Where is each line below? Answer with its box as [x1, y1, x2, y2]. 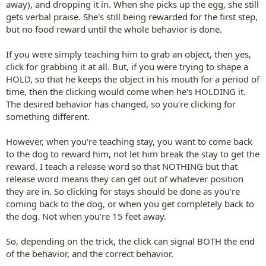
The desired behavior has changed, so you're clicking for [6, 98, 236, 110]
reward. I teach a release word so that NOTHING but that [6, 160, 237, 172]
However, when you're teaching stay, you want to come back [6, 135, 252, 147]
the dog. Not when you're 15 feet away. [6, 210, 166, 222]
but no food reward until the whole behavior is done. [6, 23, 222, 35]
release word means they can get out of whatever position [6, 173, 243, 185]
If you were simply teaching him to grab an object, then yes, [6, 48, 251, 60]
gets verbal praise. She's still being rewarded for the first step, [6, 11, 258, 23]
